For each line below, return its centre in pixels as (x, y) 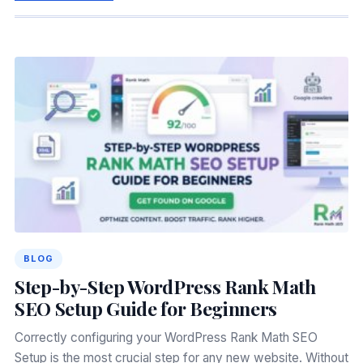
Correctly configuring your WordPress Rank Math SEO (166, 338)
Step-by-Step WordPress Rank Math (165, 287)
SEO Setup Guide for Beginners (145, 309)
